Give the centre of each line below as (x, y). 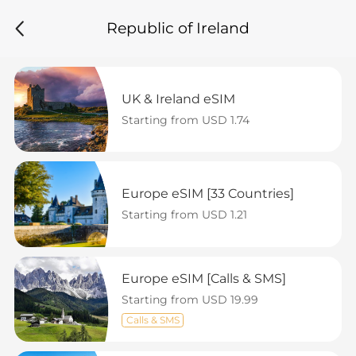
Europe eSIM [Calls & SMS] (203, 278)
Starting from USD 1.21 (184, 215)
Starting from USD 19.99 (190, 299)
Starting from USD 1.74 (185, 120)
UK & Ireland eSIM (178, 99)
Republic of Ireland (178, 29)
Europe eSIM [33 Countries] (207, 194)
